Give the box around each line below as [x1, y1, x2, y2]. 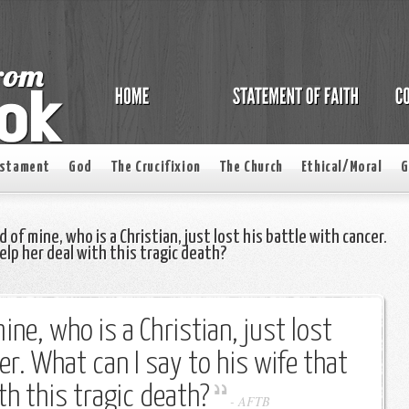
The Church [218, 160, 283, 175]
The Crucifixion [110, 160, 201, 175]
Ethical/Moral [300, 160, 383, 175]
